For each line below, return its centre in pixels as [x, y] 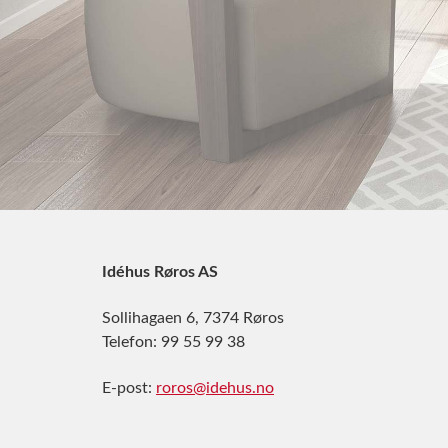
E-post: [129, 388]
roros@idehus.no [215, 388]
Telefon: [131, 342]
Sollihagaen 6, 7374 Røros [193, 318]
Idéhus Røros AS [160, 272]
